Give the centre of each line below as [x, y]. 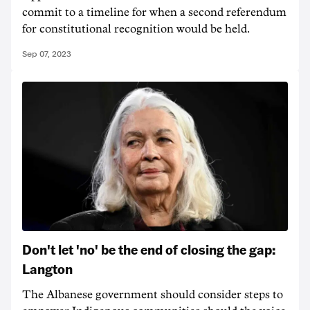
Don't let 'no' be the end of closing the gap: [149, 249]
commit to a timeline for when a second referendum [154, 12]
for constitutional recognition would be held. [136, 29]
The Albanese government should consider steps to [153, 295]
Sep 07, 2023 [47, 54]
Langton [47, 268]
